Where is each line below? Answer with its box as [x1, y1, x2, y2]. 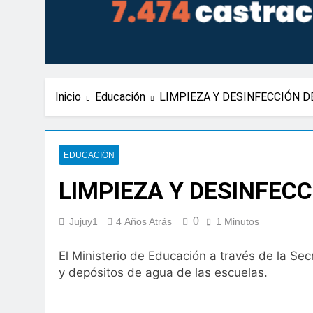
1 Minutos [216, 215, 259, 227]
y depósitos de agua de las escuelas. [59, 265, 268, 280]
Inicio [55, 89, 81, 103]
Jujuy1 [69, 215, 98, 227]
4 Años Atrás [116, 215, 172, 227]
